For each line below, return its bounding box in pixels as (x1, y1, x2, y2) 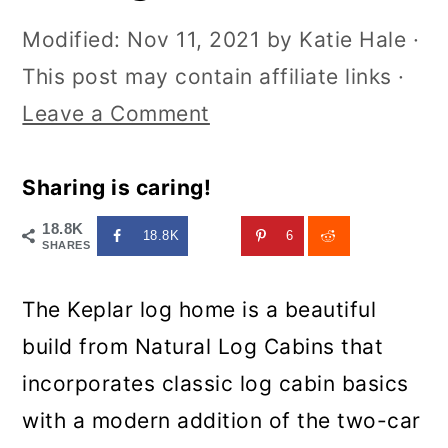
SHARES (42, 239, 91, 251)
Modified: (22, 27, 128, 52)
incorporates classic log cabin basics (22, 371, 409, 397)
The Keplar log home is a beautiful (22, 297, 377, 323)
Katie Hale (299, 27, 407, 52)
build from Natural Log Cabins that (22, 334, 384, 360)
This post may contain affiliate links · (22, 64, 405, 89)
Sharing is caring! (22, 175, 212, 200)
